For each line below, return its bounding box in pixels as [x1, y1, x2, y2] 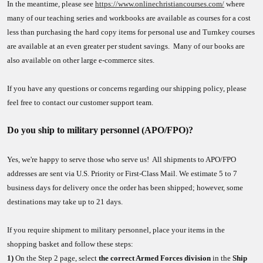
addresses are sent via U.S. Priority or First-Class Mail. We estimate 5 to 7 [7, 169, 237, 178]
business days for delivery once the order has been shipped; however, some [7, 183, 243, 192]
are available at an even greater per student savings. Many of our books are [7, 42, 245, 50]
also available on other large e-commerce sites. [7, 56, 154, 65]
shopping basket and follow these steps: [7, 240, 133, 248]
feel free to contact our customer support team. [7, 98, 153, 107]
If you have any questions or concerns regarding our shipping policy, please [7, 84, 247, 93]
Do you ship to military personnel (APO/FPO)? [7, 125, 195, 135]
